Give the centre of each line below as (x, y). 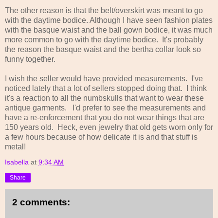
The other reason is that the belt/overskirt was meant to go (104, 10)
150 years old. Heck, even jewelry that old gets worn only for (109, 127)
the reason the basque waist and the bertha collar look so (103, 49)
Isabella (17, 162)
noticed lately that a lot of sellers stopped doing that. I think (106, 88)
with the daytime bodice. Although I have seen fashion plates (109, 20)
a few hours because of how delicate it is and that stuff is (101, 137)
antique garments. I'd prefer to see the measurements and (105, 108)
